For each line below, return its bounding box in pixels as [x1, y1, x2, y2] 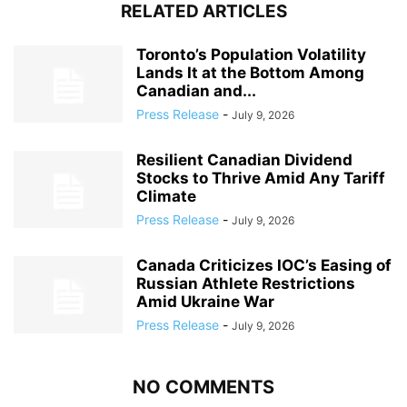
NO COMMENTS [133, 375, 274, 398]
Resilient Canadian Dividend [136, 150, 352, 169]
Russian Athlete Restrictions [136, 273, 355, 293]
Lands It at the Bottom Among [136, 63, 364, 82]
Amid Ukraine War [136, 292, 274, 311]
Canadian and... [136, 81, 256, 100]
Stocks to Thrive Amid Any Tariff [136, 168, 385, 187]
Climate [136, 186, 196, 205]
